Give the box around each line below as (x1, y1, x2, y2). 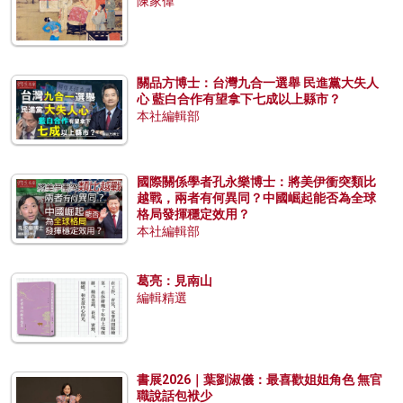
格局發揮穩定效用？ (137, 206, 250, 221)
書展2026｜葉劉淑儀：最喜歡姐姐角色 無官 (137, 372, 382, 387)
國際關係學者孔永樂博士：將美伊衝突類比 (137, 174, 376, 189)
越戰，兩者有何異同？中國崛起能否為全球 (137, 190, 376, 205)
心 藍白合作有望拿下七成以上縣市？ (137, 91, 341, 106)
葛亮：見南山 (137, 273, 212, 288)
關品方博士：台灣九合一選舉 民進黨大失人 (137, 75, 379, 90)
